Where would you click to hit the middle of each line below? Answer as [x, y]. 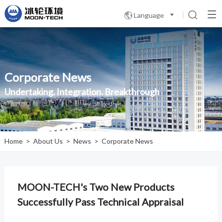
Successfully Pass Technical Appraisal [100, 201]
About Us [48, 141]
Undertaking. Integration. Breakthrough [82, 92]
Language [149, 15]
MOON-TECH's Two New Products [96, 187]
